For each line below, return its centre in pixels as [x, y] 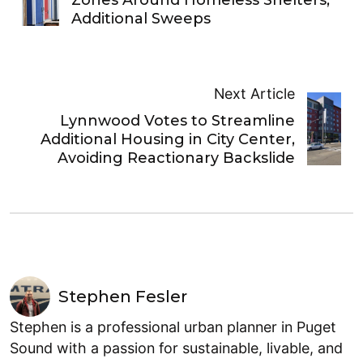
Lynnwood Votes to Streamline [178, 121]
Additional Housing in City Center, [168, 140]
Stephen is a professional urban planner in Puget [173, 327]
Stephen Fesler [123, 297]
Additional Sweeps [141, 19]
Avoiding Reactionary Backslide [177, 158]
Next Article [255, 94]
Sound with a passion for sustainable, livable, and [176, 348]
